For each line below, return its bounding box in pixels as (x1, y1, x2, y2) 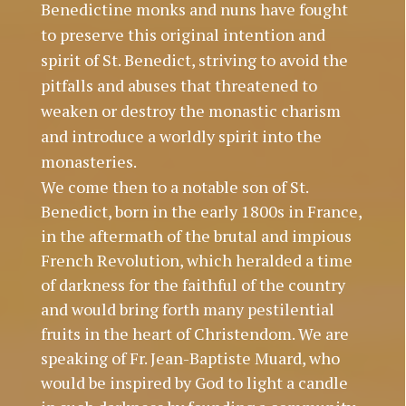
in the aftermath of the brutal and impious (40, 224, 352, 246)
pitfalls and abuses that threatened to (40, 73, 317, 96)
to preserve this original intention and (40, 23, 325, 45)
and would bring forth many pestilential (40, 297, 334, 320)
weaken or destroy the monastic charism (40, 99, 341, 121)
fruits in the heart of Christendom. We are (40, 322, 349, 344)
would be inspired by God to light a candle (40, 371, 348, 393)
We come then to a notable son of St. (40, 175, 308, 198)
